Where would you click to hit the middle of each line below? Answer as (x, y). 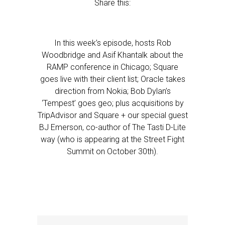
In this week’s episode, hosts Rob (113, 43)
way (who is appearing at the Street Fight (113, 139)
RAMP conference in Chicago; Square (113, 67)
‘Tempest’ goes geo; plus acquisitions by (113, 103)
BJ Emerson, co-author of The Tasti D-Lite (113, 127)
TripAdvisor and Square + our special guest (113, 115)
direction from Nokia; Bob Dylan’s (113, 91)
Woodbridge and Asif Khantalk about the (113, 55)
